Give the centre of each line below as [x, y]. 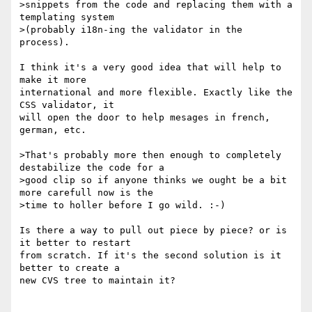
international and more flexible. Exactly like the [156, 93]
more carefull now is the [86, 193]
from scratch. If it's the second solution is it [150, 256]
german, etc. [53, 130]
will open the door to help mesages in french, [145, 118]
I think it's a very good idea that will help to [150, 68]
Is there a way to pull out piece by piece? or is [153, 231]
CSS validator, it [70, 105]
